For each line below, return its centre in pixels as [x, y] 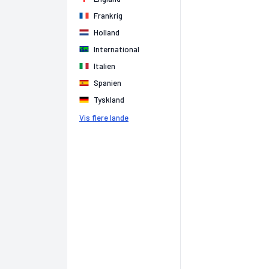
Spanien [107, 83]
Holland [107, 32]
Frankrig [108, 16]
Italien [104, 66]
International [116, 49]
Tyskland [109, 100]
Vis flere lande [104, 118]
